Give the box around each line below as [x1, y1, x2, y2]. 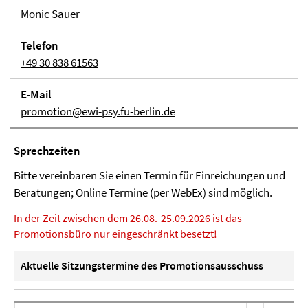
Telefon [21, 38, 58, 53]
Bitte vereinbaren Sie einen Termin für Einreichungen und [14, 168, 285, 183]
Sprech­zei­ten [14, 143, 80, 158]
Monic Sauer [21, 6, 80, 21]
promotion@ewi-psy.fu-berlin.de [21, 104, 175, 119]
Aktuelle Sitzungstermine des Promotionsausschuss [21, 258, 263, 272]
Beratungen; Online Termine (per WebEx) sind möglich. [14, 185, 272, 200]
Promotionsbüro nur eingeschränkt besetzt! [14, 227, 217, 241]
